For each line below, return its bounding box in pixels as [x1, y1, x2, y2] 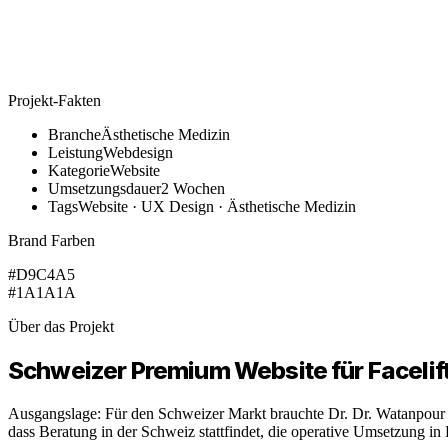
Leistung [48, 143, 103, 161]
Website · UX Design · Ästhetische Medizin [78, 197, 356, 215]
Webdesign [103, 143, 173, 161]
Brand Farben [8, 231, 95, 249]
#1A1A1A [8, 283, 76, 301]
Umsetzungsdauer [48, 179, 161, 197]
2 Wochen [161, 179, 225, 197]
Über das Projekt [8, 317, 114, 335]
